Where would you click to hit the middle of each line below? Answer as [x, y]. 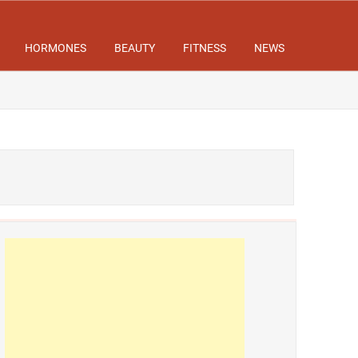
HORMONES [56, 48]
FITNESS [205, 48]
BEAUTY [135, 48]
